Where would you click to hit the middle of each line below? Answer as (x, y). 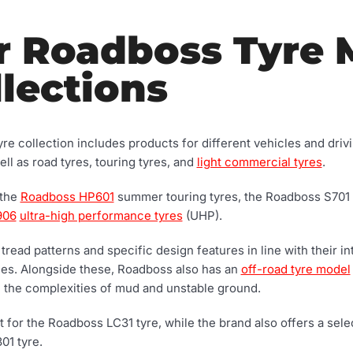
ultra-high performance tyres (101, 216)
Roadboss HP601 (67, 197)
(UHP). (202, 216)
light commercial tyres (259, 162)
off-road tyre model (295, 269)
